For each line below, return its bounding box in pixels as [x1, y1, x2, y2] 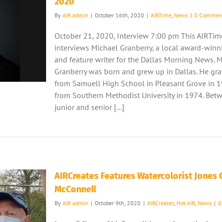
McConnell [55, 184, 96, 195]
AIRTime [151, 11, 171, 19]
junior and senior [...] [55, 102, 124, 112]
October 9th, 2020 [95, 199, 141, 207]
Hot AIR [176, 199, 195, 207]
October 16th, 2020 [95, 11, 144, 19]
